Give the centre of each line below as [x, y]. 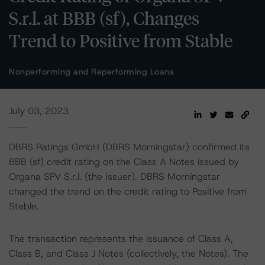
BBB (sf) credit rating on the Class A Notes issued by [124, 162]
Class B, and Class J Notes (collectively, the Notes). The [129, 253]
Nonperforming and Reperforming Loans [91, 72]
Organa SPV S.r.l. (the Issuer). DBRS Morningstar [114, 177]
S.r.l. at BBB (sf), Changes [104, 18]
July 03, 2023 [39, 111]
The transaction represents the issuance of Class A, [121, 239]
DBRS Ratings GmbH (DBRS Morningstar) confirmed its [129, 147]
